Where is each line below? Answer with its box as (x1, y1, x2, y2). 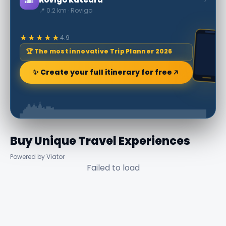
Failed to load (86, 161, 140, 174)
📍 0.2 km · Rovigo (39, 6, 92, 15)
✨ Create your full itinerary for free (33, 67, 172, 77)
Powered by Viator (10, 152, 65, 161)
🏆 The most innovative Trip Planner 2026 (26, 46, 173, 55)
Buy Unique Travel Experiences (10, 133, 190, 149)
